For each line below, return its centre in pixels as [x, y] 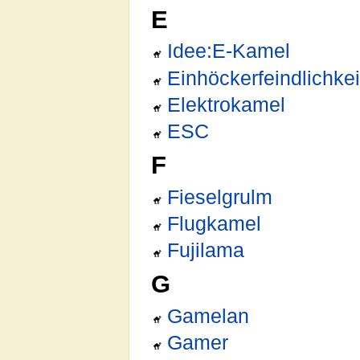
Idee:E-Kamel [229, 51]
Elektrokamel [227, 105]
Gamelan [209, 317]
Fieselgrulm [220, 197]
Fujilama [206, 251]
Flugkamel [215, 224]
